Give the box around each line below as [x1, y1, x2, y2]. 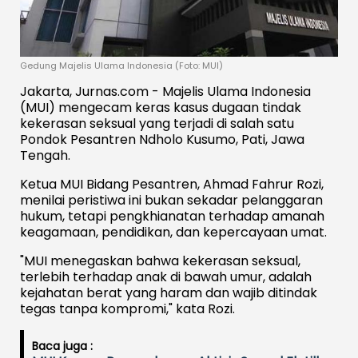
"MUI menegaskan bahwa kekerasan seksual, [20, 251, 300, 270]
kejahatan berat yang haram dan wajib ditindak [20, 283, 317, 302]
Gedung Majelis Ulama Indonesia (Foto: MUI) [20, 58, 223, 72]
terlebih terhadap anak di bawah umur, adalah [20, 267, 312, 286]
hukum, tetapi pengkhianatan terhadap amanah [20, 206, 324, 225]
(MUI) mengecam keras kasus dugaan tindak [20, 97, 301, 117]
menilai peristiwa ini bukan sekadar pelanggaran [20, 190, 323, 209]
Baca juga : [32, 337, 93, 354]
